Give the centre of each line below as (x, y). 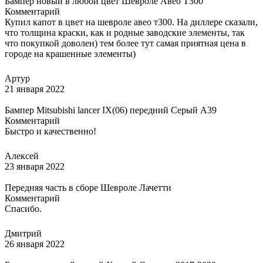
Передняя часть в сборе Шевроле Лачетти (88, 187)
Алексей (22, 156)
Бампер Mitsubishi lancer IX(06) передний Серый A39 (111, 110)
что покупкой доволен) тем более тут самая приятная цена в (125, 43)
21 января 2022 (35, 89)
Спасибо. (23, 208)
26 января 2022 (35, 244)
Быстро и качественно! (50, 131)
